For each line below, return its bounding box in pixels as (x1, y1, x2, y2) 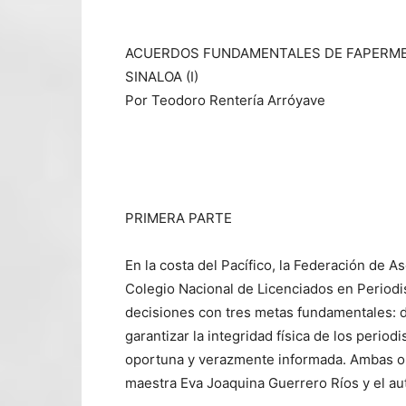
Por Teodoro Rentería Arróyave (125, 91, 325, 109)
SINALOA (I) (125, 67, 198, 85)
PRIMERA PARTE (125, 208, 232, 227)
